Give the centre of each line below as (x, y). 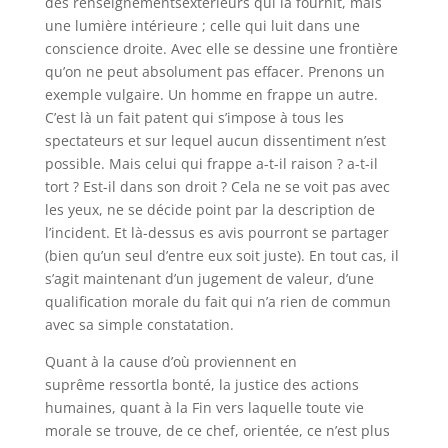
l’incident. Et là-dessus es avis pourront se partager (216, 232)
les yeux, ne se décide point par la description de (209, 209)
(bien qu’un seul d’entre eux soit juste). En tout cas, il (221, 255)
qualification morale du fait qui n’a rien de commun (217, 301)
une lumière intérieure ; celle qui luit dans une (202, 25)
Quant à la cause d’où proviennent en (170, 361)
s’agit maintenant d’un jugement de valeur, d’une (209, 278)
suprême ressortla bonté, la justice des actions (201, 384)
